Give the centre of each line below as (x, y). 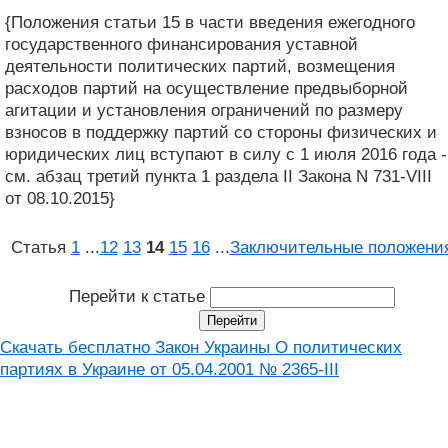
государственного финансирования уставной (181, 44)
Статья (40, 247)
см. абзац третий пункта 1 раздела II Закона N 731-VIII (218, 176)
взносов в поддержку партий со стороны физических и (221, 132)
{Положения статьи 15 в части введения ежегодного (210, 22)
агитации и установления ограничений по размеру (204, 110)
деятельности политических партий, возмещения (200, 66)
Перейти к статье (139, 296)
